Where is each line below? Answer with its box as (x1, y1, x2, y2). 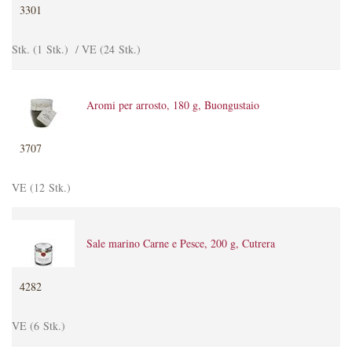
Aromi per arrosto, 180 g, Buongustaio (86, 97, 259, 112)
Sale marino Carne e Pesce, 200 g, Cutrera (86, 236, 275, 251)
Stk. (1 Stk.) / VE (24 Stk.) (12, 42, 141, 57)
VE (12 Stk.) (12, 180, 71, 195)
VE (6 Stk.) (12, 318, 65, 333)
